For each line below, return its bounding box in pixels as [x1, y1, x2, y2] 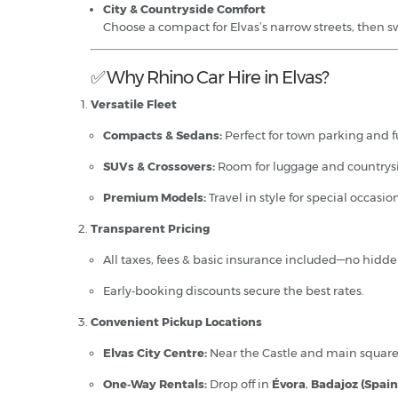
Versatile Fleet [91, 96, 177, 111]
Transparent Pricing [91, 220, 210, 235]
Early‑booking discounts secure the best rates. [103, 283, 364, 298]
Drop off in [207, 376, 272, 391]
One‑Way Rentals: [103, 376, 207, 391]
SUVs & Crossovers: [103, 158, 215, 173]
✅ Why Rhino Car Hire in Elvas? [91, 66, 329, 88]
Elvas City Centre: [103, 345, 207, 360]
